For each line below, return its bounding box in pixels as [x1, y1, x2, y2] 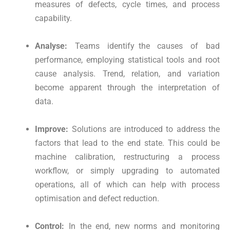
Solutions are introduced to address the [71, 124, 220, 135]
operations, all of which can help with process [35, 180, 220, 190]
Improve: [35, 124, 72, 135]
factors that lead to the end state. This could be [35, 138, 220, 148]
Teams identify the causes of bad [74, 41, 220, 51]
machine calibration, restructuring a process [35, 152, 220, 162]
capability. [35, 13, 72, 24]
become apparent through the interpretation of [35, 83, 220, 93]
